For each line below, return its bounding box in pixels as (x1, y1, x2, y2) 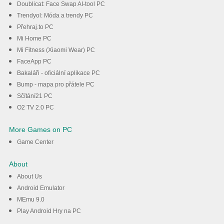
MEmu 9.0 (16, 196, 44, 203)
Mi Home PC (16, 35, 51, 42)
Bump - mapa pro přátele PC (16, 81, 94, 88)
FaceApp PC (16, 58, 51, 65)
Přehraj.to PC (16, 23, 53, 30)
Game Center (16, 138, 53, 145)
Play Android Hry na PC (16, 207, 81, 214)
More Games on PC (8, 125, 72, 133)
